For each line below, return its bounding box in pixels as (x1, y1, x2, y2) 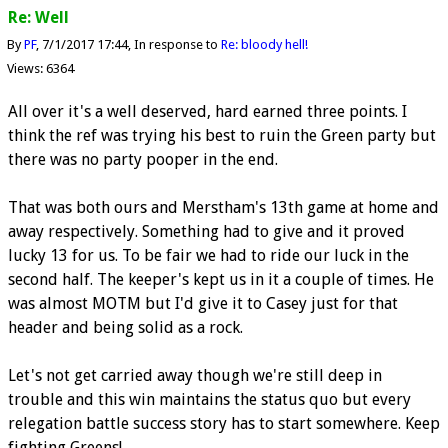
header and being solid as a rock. (8, 317, 243, 337)
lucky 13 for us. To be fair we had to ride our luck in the (8, 245, 409, 265)
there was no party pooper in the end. (8, 149, 278, 169)
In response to (133, 37, 221, 53)
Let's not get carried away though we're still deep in (8, 365, 382, 385)
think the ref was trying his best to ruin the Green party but (8, 125, 436, 145)
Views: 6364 (6, 61, 74, 77)
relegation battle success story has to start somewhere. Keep (8, 413, 440, 433)
